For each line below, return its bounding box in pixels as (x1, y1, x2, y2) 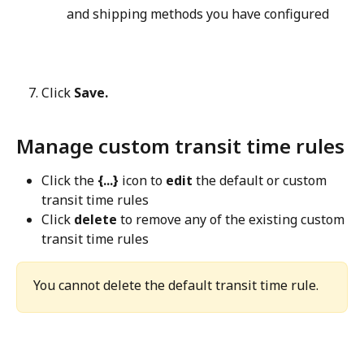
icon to (119, 171, 166, 190)
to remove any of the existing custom (117, 210, 348, 229)
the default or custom (193, 171, 330, 190)
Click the (41, 171, 97, 190)
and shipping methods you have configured (67, 5, 329, 24)
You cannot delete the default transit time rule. (33, 276, 318, 295)
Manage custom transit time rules (16, 132, 344, 160)
